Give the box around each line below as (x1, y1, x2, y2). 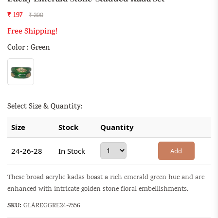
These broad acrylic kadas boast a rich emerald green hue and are (7, 173, 204, 182)
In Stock (58, 146, 85, 156)
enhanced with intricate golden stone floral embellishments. (7, 184, 188, 194)
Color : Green (7, 43, 50, 54)
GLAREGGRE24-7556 (23, 201, 80, 211)
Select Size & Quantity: (7, 102, 83, 113)
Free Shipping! (7, 26, 57, 38)
